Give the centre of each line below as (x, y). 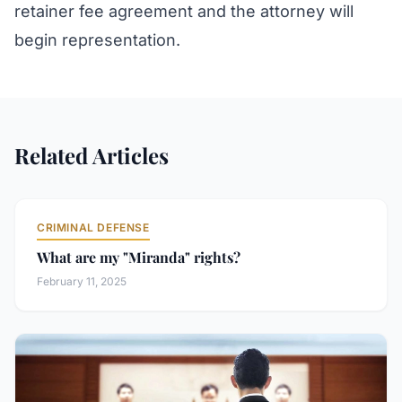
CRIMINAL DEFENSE (93, 227)
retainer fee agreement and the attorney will (184, 11)
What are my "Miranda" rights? (139, 257)
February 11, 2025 (82, 281)
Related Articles (92, 155)
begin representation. (97, 40)
